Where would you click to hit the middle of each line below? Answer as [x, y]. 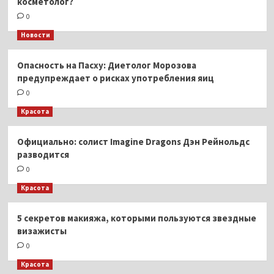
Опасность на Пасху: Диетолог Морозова [106, 65]
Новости [35, 35]
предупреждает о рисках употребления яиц [115, 78]
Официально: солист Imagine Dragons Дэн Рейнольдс [133, 141]
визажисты [42, 231]
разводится [43, 154]
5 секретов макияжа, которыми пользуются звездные [136, 218]
